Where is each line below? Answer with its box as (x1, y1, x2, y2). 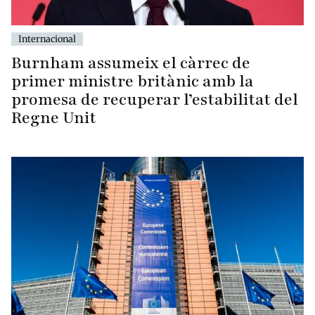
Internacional (18, 32, 76, 44)
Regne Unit (11, 106, 96, 129)
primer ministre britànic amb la (11, 70, 254, 92)
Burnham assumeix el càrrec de (11, 51, 250, 74)
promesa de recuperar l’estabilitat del (11, 88, 298, 110)
